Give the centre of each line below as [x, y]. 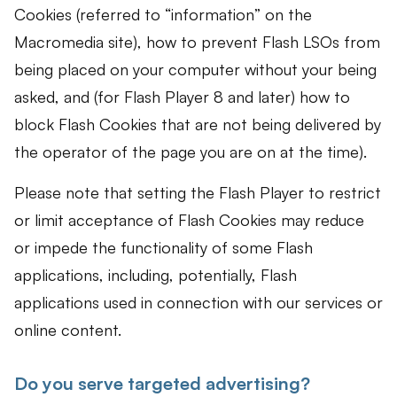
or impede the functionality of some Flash [163, 247]
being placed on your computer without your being [195, 70]
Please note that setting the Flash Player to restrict [198, 192]
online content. [68, 329]
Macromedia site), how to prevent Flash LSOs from [197, 42]
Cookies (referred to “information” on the [163, 15]
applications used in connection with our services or [198, 302]
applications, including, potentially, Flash [156, 274]
